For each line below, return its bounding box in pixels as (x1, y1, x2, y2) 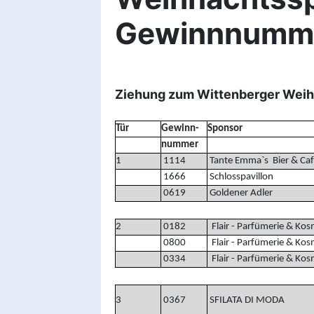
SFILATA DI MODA (207, 294, 285, 306)
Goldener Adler (207, 187, 273, 198)
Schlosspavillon (207, 171, 273, 182)
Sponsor (207, 123, 243, 134)
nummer (161, 139, 198, 150)
